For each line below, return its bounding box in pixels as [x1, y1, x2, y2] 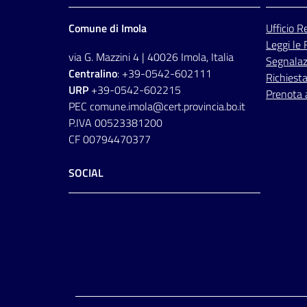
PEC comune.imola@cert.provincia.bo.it [69, 98, 245, 115]
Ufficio [266, 20, 297, 37]
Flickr [106, 205, 130, 222]
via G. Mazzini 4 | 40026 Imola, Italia [69, 49, 234, 66]
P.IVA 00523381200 [69, 114, 162, 132]
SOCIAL [69, 164, 103, 182]
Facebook [73, 205, 116, 222]
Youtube [95, 205, 132, 222]
